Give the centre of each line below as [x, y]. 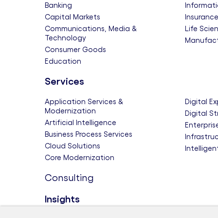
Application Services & [84, 101]
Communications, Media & [91, 28]
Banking [58, 5]
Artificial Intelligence [81, 122]
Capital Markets [73, 17]
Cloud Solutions [73, 146]
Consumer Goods [75, 49]
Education [63, 61]
